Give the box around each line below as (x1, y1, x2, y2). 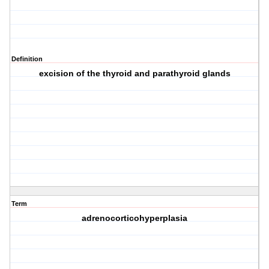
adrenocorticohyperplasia (82, 213, 188, 223)
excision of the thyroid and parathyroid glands (38, 68, 231, 79)
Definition (11, 55, 43, 63)
